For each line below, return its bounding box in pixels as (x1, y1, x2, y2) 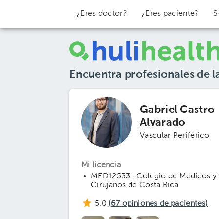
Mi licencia (81, 161, 121, 169)
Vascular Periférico (140, 132, 210, 140)
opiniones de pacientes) (120, 200, 208, 208)
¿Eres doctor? (77, 10, 127, 18)
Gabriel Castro (140, 105, 215, 115)
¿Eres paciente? (141, 10, 199, 18)
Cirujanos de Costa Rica (91, 181, 178, 189)
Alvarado (140, 117, 186, 128)
